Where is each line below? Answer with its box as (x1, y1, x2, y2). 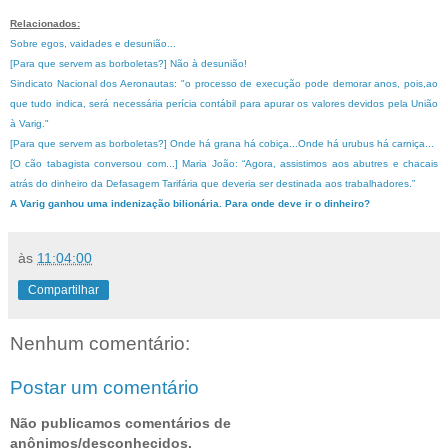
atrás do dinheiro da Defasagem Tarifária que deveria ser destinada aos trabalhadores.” (10, 177, 415, 189)
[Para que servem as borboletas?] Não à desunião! (10, 57, 247, 69)
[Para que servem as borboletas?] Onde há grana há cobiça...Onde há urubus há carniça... (10, 137, 434, 149)
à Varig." (10, 117, 49, 129)
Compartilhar (28, 282, 99, 297)
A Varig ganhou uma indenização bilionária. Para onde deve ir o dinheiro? (10, 197, 370, 209)
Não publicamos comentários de (10, 414, 231, 431)
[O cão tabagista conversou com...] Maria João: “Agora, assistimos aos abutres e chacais (10, 157, 438, 169)
